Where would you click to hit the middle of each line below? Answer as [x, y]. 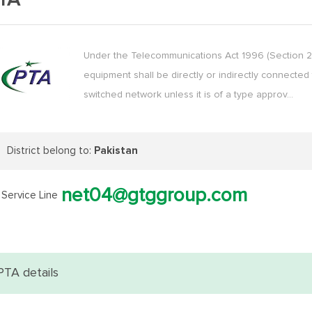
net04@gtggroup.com [154, 196]
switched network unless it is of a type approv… [188, 95]
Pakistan [116, 151]
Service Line [30, 195]
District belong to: [50, 151]
